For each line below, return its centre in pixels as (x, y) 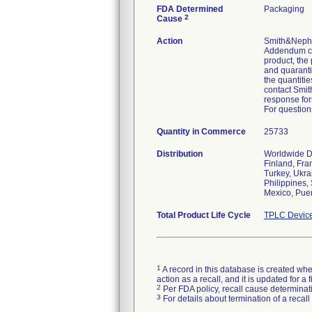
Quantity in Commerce (201, 132)
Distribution (180, 154)
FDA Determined (190, 9)
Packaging (284, 9)
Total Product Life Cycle (204, 215)
